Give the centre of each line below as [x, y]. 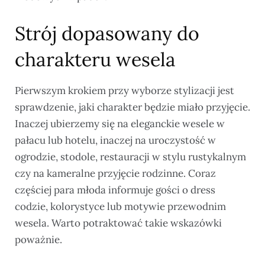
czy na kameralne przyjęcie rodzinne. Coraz [115, 174]
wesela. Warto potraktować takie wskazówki [118, 223]
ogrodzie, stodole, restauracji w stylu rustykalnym [130, 157]
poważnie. [38, 240]
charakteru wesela [95, 60]
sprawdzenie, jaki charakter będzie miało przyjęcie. [132, 107]
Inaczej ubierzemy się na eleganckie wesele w [120, 124]
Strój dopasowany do [107, 34]
